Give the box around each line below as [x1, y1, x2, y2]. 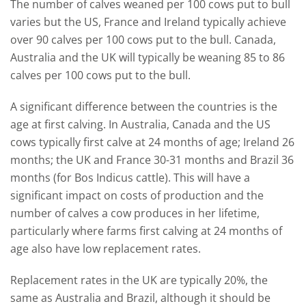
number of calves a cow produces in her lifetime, [10, 205, 260, 221]
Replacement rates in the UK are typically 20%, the [10, 272, 268, 288]
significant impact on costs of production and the [10, 187, 264, 203]
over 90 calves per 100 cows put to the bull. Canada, [10, 31, 276, 47]
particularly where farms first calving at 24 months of [10, 223, 282, 238]
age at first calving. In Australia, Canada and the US [10, 116, 270, 132]
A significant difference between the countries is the [10, 98, 277, 114]
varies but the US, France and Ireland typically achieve [10, 14, 286, 29]
